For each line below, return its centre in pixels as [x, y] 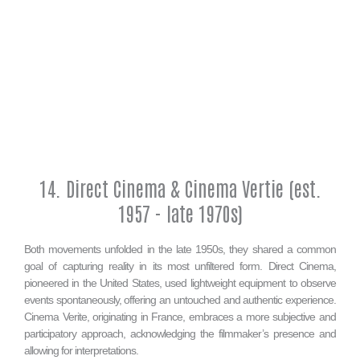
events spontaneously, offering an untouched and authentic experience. [180, 299]
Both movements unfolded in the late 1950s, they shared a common [180, 249]
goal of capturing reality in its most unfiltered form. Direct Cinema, [180, 266]
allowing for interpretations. [81, 350]
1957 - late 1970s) [180, 212]
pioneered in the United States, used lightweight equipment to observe [180, 282]
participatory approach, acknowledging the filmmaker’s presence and [180, 333]
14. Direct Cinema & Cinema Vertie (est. [180, 187]
